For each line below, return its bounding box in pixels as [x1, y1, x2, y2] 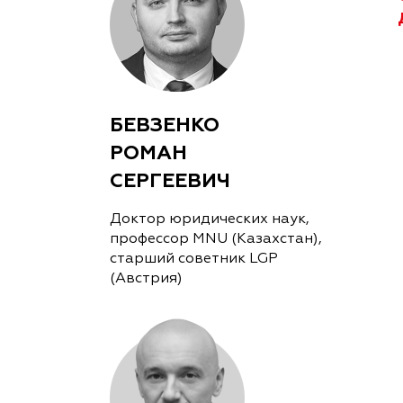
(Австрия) [110, 271, 183, 286]
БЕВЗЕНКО [110, 112, 219, 138]
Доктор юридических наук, [110, 211, 309, 227]
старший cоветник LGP [110, 251, 278, 266]
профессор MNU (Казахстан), [110, 231, 322, 246]
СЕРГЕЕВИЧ [110, 167, 230, 193]
